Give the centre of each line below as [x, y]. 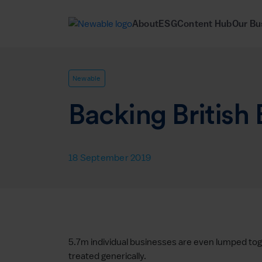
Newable [87, 78]
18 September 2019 [110, 158]
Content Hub [204, 24]
